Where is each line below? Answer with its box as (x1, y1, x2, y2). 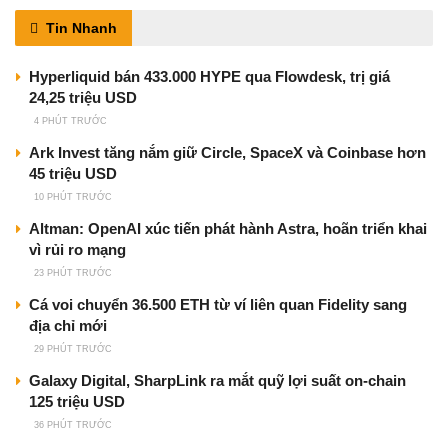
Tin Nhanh (46, 20, 117, 37)
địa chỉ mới (29, 317, 107, 335)
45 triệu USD (29, 165, 117, 183)
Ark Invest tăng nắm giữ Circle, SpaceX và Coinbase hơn (29, 144, 426, 162)
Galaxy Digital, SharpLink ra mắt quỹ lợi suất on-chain (29, 372, 406, 390)
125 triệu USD (29, 393, 125, 411)
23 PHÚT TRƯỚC (34, 268, 112, 279)
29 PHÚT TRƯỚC (34, 344, 112, 355)
